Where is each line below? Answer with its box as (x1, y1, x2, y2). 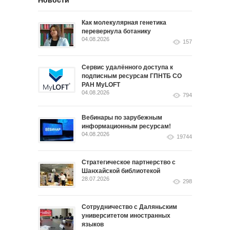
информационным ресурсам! (82, 123, 171, 130)
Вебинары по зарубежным (82, 114, 162, 121)
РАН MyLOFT (82, 81, 120, 88)
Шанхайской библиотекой (82, 167, 160, 175)
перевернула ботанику (82, 28, 151, 35)
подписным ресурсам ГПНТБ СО (82, 72, 182, 80)
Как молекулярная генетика (82, 19, 166, 26)
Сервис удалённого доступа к (82, 64, 173, 71)
